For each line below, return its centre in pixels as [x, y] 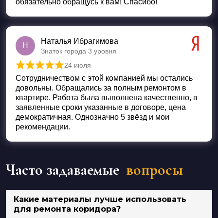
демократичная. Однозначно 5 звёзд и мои [92, 117]
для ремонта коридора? [67, 209]
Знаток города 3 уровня [79, 51]
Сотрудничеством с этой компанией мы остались [104, 78]
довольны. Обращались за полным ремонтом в [101, 88]
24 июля [78, 65]
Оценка [54, 71]
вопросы [154, 169]
